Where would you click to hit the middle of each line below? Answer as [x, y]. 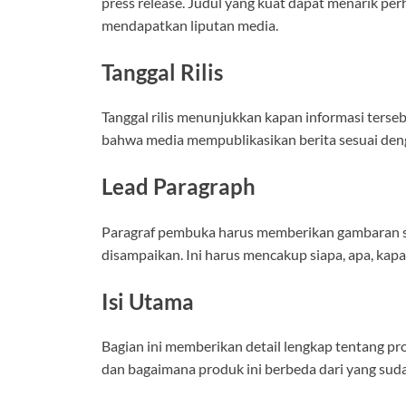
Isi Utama [148, 301]
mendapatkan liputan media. [190, 24]
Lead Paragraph [179, 187]
